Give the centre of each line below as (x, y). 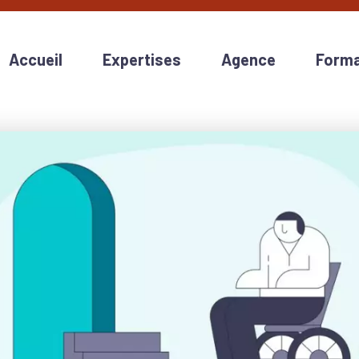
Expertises (142, 59)
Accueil (36, 59)
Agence (248, 59)
